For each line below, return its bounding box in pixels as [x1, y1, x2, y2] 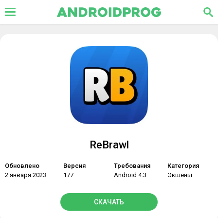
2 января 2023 [5, 171, 46, 179]
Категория [167, 162, 199, 169]
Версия [63, 162, 86, 169]
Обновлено [5, 162, 39, 169]
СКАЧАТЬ [94, 198, 124, 206]
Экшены [167, 171, 192, 179]
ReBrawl [89, 139, 129, 151]
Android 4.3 [114, 171, 146, 179]
